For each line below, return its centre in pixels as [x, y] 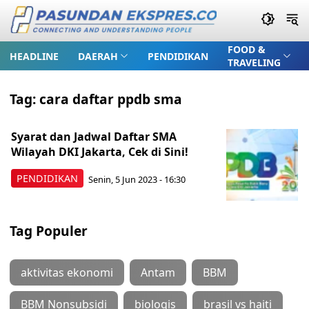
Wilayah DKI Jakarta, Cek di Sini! [100, 152]
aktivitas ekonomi [67, 272]
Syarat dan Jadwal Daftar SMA [94, 137]
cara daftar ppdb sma [111, 99]
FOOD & [246, 49]
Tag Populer [49, 231]
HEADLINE [34, 56]
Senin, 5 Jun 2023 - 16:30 [137, 179]
